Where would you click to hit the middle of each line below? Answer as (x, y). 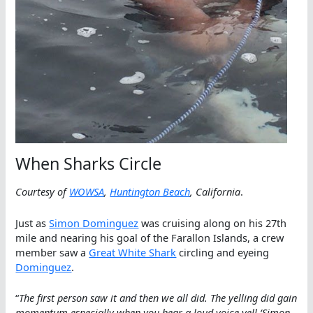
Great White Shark (133, 252)
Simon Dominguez (94, 223)
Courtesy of (43, 192)
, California (216, 192)
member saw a (52, 252)
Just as (32, 223)
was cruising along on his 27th (213, 223)
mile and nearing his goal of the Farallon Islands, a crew (150, 237)
